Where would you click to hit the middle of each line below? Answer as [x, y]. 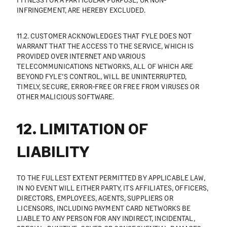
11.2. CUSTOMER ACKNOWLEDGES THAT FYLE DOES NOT [104, 35]
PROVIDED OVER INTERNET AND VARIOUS [81, 56]
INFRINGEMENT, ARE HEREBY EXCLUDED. [81, 10]
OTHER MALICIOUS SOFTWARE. [66, 96]
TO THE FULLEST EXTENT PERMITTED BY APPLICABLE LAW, [111, 178]
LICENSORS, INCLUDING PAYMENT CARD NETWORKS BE [104, 208]
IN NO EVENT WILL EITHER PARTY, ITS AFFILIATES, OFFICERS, [113, 188]
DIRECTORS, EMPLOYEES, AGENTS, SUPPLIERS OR [95, 198]
